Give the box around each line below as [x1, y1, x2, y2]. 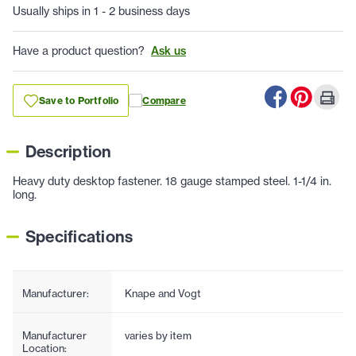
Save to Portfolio [39, 95, 119, 107]
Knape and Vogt [124, 287, 201, 300]
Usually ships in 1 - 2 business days [13, 4, 190, 19]
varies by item [124, 329, 192, 342]
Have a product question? [13, 44, 145, 59]
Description [25, 141, 112, 163]
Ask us [151, 44, 186, 59]
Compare [142, 95, 186, 107]
